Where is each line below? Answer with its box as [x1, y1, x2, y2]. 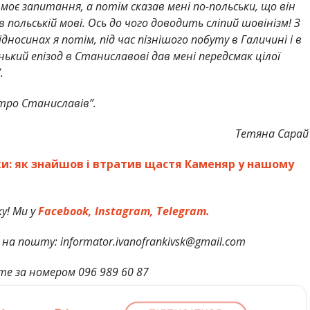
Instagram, [95, 203, 154, 219]
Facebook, [38, 203, 93, 219]
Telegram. [156, 203, 210, 219]
